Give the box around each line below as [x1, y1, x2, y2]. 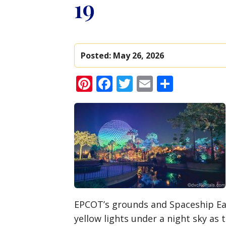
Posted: [81, 50, 113, 62]
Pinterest [92, 73, 160, 95]
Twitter [133, 73, 187, 95]
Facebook [112, 73, 184, 95]
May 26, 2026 [113, 50, 164, 62]
